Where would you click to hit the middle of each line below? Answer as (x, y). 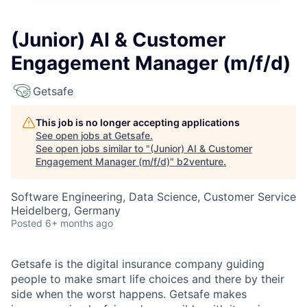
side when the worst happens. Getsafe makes (129, 294)
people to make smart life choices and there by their (148, 279)
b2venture (200, 161)
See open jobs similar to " (93, 148)
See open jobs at (75, 135)
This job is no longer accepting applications (138, 122)
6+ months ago (79, 223)
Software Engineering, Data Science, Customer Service (153, 197)
